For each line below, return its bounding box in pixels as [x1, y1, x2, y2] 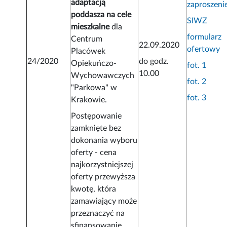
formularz [187, 33, 222, 42]
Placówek [71, 47, 106, 56]
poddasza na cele [71, 11, 132, 19]
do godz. [139, 57, 169, 66]
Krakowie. [71, 96, 107, 104]
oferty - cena [71, 148, 117, 157]
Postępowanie [71, 112, 122, 121]
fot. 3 [187, 94, 207, 102]
